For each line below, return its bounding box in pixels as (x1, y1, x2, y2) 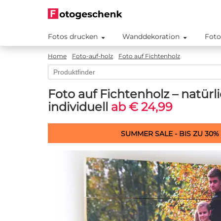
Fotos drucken (48, 32, 98, 41)
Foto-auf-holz (72, 52, 113, 60)
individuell (48, 100, 108, 114)
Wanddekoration (122, 32, 180, 41)
